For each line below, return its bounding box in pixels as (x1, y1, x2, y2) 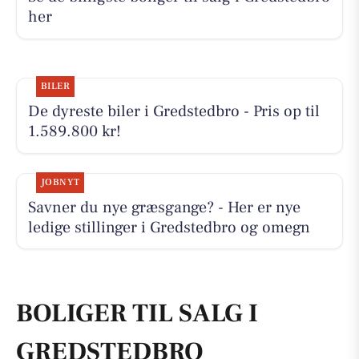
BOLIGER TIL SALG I (16, 296, 258, 331)
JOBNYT (40, 175, 80, 188)
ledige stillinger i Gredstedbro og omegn (27, 216, 310, 238)
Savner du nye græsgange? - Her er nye (27, 196, 301, 218)
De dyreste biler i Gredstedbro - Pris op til (27, 101, 320, 123)
